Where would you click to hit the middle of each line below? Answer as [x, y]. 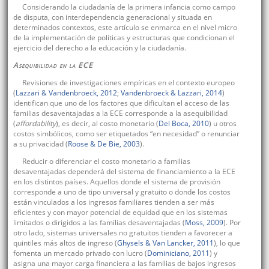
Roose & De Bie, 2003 [104, 144]
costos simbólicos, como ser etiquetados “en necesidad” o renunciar [126, 134]
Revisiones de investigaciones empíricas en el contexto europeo [128, 83]
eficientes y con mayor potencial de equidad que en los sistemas [120, 213]
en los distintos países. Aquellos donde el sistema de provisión [116, 182]
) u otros [222, 124]
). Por [232, 223]
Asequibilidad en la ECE [53, 65]
